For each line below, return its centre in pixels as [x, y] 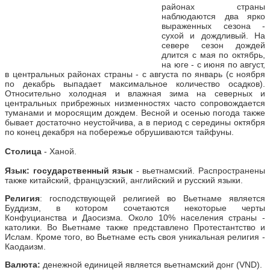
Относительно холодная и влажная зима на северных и [135, 93]
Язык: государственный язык [71, 170]
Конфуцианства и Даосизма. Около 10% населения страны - [135, 217]
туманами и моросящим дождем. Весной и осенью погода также [135, 112]
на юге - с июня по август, [213, 64]
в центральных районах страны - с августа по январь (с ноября [135, 74]
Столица [23, 151]
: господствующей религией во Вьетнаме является [152, 198]
